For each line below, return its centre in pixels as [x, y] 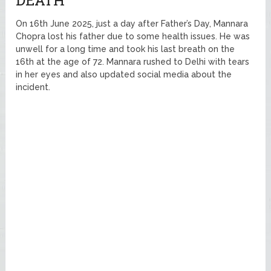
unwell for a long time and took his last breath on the [126, 49]
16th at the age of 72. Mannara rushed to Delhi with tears [133, 62]
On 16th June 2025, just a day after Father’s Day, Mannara [132, 24]
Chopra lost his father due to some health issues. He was [133, 37]
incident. [33, 87]
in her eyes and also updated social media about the [124, 75]
